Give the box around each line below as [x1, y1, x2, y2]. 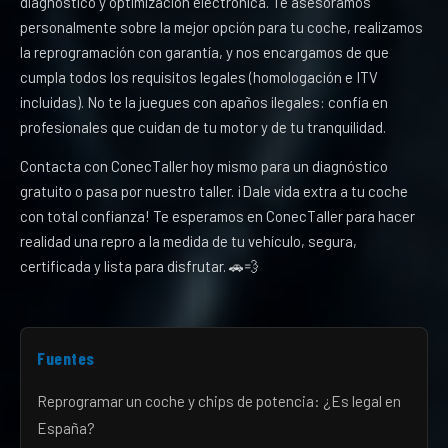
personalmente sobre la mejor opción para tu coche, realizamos [20, 18, 423, 36]
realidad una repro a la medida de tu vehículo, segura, [20, 232, 357, 250]
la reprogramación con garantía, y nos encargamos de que [20, 43, 389, 61]
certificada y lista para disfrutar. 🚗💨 [20, 257, 259, 275]
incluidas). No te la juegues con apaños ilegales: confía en [20, 93, 388, 111]
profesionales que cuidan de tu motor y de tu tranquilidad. [20, 118, 386, 136]
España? [37, 419, 95, 437]
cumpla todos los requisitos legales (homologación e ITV [20, 68, 378, 86]
